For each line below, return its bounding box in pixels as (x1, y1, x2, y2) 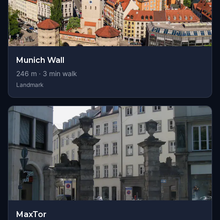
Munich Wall (16, 55, 64, 65)
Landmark (16, 81, 44, 88)
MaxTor (16, 210, 47, 219)
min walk (47, 69, 77, 78)
